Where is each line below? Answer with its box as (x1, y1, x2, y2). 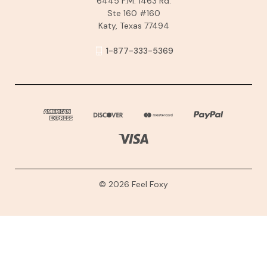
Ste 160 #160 (107, 7, 160, 18)
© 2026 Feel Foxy (99, 178, 168, 190)
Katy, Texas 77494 (98, 20, 169, 31)
